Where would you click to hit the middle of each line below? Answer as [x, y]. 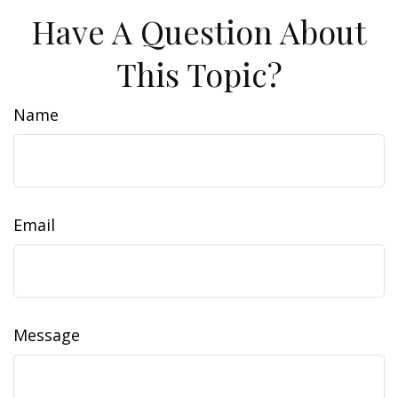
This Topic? [199, 74]
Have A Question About [199, 31]
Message [47, 335]
